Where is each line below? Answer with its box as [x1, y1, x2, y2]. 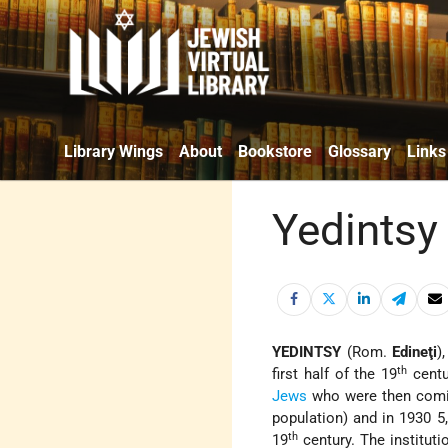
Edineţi [392, 343, 438, 362]
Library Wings [64, 141, 163, 161]
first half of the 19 [272, 365, 398, 384]
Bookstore [238, 141, 312, 161]
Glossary [328, 141, 391, 161]
